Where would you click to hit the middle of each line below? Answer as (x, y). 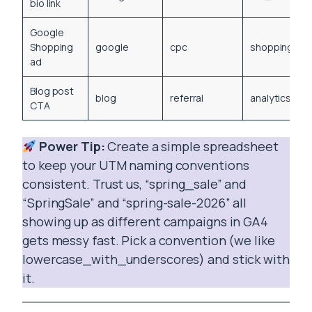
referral (187, 98)
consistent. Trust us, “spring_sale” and (135, 184)
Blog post (52, 91)
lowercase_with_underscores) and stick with (156, 259)
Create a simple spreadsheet (192, 147)
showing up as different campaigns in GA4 (145, 222)
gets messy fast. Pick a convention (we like (149, 241)
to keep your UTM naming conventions (136, 165)
